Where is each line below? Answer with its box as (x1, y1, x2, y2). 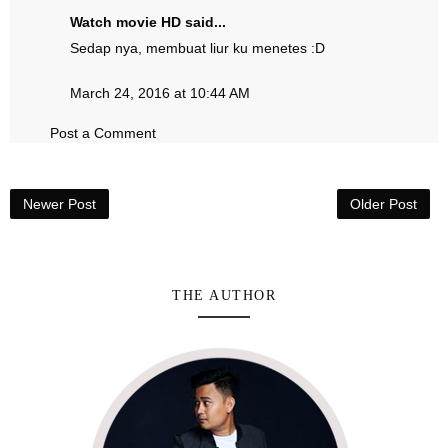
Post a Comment (50, 125, 156, 141)
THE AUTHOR (172, 288, 276, 303)
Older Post (350, 196, 417, 212)
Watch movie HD (70, 14, 181, 30)
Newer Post (23, 196, 96, 212)
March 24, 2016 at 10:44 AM (70, 85, 250, 101)
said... (181, 14, 226, 30)
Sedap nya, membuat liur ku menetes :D (70, 40, 325, 56)
